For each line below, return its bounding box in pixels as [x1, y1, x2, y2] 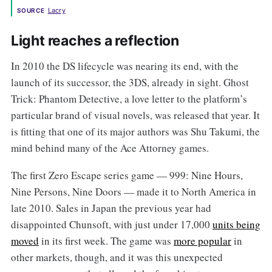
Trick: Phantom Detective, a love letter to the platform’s [10, 92, 247, 106]
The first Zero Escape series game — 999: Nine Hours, [10, 168, 243, 183]
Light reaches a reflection [10, 32, 179, 50]
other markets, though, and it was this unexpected [10, 250, 223, 265]
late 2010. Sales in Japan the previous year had [10, 201, 211, 216]
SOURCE [16, 7, 45, 15]
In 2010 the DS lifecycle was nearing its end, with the [10, 59, 239, 73]
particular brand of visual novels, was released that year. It [10, 108, 260, 123]
